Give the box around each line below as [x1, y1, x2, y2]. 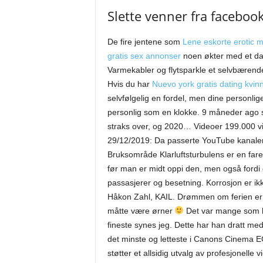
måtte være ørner [107, 206, 175, 215]
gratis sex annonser [107, 51, 181, 60]
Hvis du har [107, 79, 152, 89]
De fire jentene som [107, 37, 183, 46]
